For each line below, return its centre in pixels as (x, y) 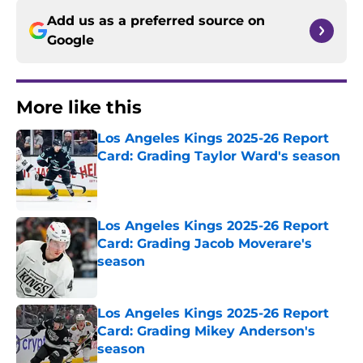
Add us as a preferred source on (156, 21)
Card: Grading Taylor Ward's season (219, 156)
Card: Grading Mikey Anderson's (206, 331)
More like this (79, 108)
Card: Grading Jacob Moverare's (205, 244)
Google (70, 41)
